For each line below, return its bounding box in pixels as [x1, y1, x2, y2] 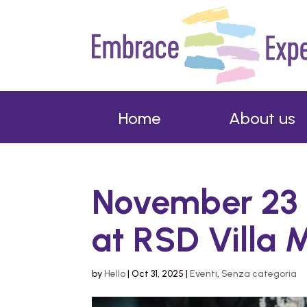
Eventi [190, 267, 218, 280]
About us [228, 108, 295, 128]
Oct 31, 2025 [132, 267, 184, 280]
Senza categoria [221, 267, 297, 280]
